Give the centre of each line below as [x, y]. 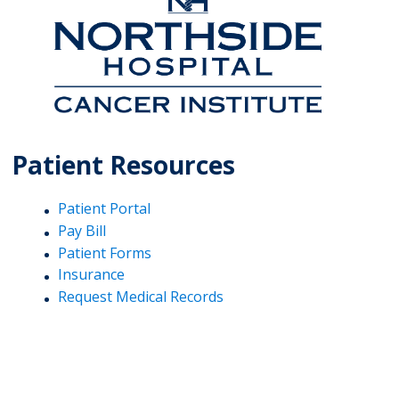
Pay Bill [82, 230]
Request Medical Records [141, 296]
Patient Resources [124, 165]
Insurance [92, 275]
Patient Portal [105, 209]
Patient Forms [105, 252]
